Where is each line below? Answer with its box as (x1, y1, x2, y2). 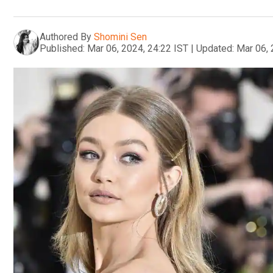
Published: (40, 42, 85, 54)
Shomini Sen (94, 30, 147, 43)
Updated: (196, 42, 234, 54)
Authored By (40, 30, 91, 43)
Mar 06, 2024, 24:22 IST (87, 42, 188, 54)
